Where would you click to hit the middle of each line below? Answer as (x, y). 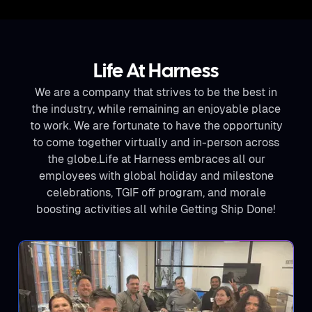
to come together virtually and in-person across (156, 142)
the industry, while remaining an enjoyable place (156, 109)
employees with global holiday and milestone (156, 176)
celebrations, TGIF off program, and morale (156, 193)
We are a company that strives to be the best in (156, 92)
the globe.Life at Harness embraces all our (156, 159)
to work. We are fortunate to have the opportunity (156, 126)
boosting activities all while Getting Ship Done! (156, 209)
